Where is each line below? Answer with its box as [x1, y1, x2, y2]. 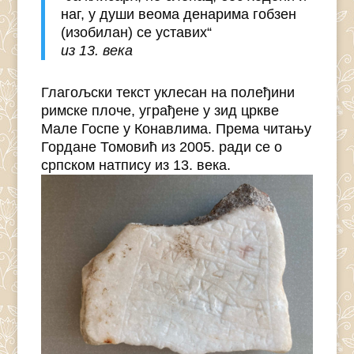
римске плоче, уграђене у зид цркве [40, 103, 279, 119]
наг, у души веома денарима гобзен [60, 6, 296, 23]
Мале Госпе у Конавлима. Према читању [40, 121, 311, 137]
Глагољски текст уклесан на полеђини [40, 85, 295, 101]
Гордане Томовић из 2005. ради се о [40, 139, 282, 156]
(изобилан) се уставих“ [60, 24, 212, 41]
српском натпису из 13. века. [40, 157, 231, 174]
